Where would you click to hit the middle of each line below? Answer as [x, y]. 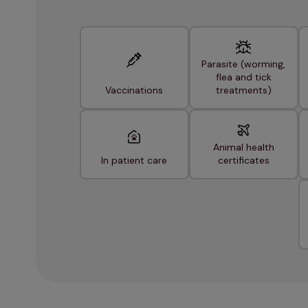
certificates [243, 161]
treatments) [243, 90]
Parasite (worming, [243, 64]
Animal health [243, 147]
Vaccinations [134, 90]
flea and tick [243, 77]
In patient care [134, 161]
